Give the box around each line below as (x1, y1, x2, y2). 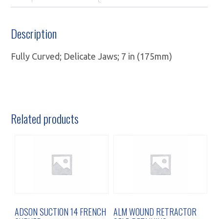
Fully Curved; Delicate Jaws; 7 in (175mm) (11, 51, 173, 61)
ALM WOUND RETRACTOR (113, 205, 197, 218)
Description (11, 24, 57, 42)
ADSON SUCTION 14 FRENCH (15, 205, 107, 218)
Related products (11, 109, 79, 127)
